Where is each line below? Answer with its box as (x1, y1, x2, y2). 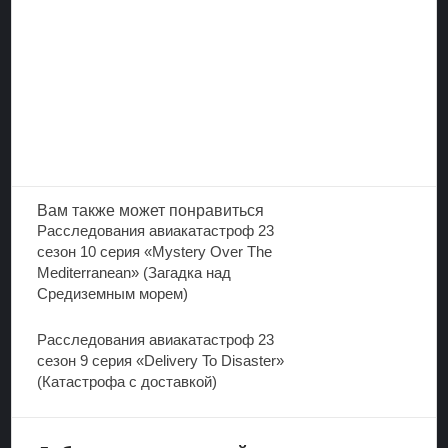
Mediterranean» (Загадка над (37, 264, 232, 281)
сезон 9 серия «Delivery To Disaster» (37, 352, 285, 369)
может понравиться (119, 202, 265, 219)
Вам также (37, 202, 120, 219)
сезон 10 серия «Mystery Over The (37, 243, 273, 260)
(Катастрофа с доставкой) (37, 373, 218, 390)
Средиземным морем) (37, 285, 189, 302)
